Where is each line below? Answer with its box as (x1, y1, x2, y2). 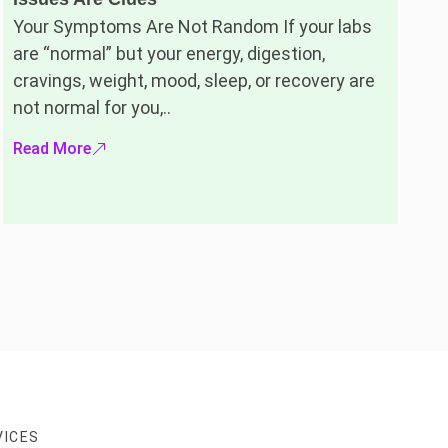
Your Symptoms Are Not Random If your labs (13, 16, 373, 38)
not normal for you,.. (13, 97, 172, 119)
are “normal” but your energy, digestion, (13, 43, 326, 65)
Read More (13, 138, 92, 158)
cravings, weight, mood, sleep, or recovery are (13, 70, 376, 92)
